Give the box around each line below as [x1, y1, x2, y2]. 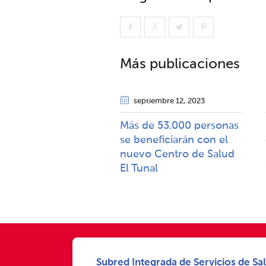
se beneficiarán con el [120, 135, 228, 146]
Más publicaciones [120, 57, 240, 72]
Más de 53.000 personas [120, 121, 239, 132]
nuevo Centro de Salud [120, 149, 235, 160]
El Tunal [120, 163, 158, 175]
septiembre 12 [134, 97, 183, 106]
